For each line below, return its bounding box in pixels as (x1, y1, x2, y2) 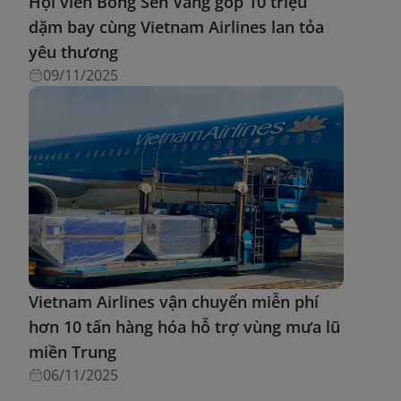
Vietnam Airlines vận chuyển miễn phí (29, 290, 319, 312)
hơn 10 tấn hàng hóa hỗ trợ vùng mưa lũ (29, 315, 340, 337)
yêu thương (29, 41, 118, 64)
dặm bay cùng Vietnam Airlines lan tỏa (29, 16, 324, 38)
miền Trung (29, 340, 116, 363)
